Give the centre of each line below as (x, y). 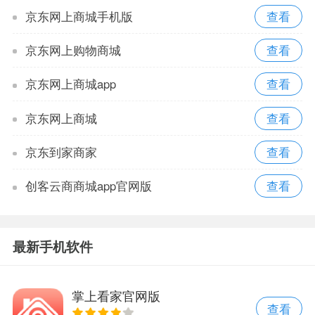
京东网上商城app (70, 84)
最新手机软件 (52, 247)
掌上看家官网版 (116, 296)
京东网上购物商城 (73, 50)
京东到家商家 (61, 152)
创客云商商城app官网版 (88, 186)
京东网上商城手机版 (79, 16)
